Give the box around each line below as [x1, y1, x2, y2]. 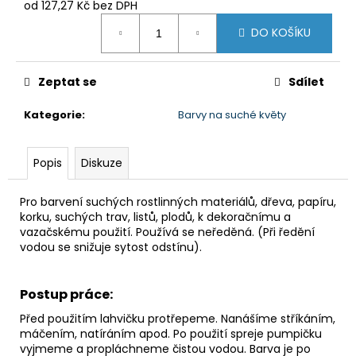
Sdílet [288, 73, 324, 90]
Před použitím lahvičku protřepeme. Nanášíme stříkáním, [20, 310, 335, 327]
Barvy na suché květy [178, 106, 286, 122]
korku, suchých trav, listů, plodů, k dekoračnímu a [20, 208, 291, 225]
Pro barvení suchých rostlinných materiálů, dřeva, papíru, [20, 193, 336, 210]
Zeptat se [38, 73, 97, 90]
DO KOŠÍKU [251, 25, 311, 41]
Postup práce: [20, 284, 113, 304]
